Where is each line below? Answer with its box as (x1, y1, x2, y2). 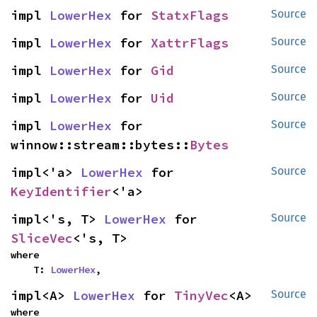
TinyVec (174, 287, 229, 304)
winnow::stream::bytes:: (11, 137, 190, 153)
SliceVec (11, 230, 73, 246)
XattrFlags (151, 35, 229, 51)
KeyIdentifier (11, 183, 112, 200)
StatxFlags (151, 7, 229, 23)
